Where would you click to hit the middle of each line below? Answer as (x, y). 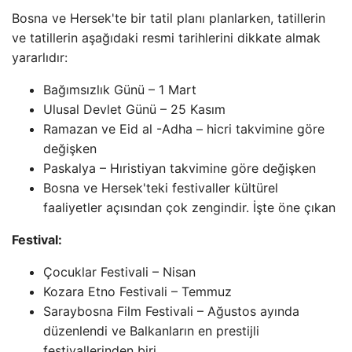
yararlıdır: (40, 57)
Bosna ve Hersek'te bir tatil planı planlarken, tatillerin (169, 18)
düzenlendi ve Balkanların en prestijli (151, 331)
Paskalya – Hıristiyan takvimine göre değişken (180, 168)
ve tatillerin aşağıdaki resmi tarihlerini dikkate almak (166, 38)
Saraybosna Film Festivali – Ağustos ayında (171, 311)
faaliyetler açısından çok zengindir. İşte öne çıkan (189, 207)
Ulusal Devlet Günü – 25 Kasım (134, 109)
